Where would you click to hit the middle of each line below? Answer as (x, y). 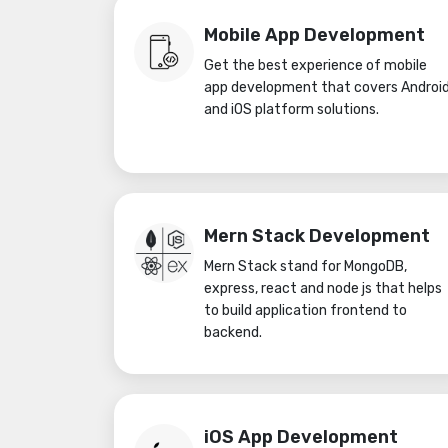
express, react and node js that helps (323, 288)
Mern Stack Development (317, 236)
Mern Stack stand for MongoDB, (305, 266)
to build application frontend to (305, 310)
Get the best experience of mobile (315, 65)
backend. (233, 332)
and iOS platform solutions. (291, 109)
